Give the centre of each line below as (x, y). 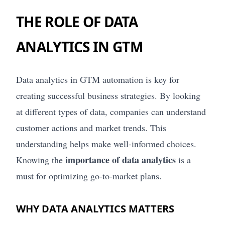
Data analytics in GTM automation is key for (98, 79)
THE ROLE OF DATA (77, 21)
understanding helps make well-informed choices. (106, 143)
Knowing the (41, 159)
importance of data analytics (121, 159)
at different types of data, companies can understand (111, 111)
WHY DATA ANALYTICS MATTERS (95, 208)
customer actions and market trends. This (91, 127)
